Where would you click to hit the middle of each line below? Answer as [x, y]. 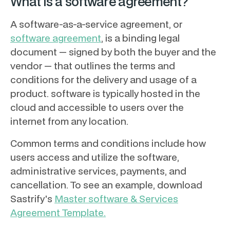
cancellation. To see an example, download [106, 185]
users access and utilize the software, [95, 157]
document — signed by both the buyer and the [113, 52]
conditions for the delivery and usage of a [103, 80]
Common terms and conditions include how [108, 143]
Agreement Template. [58, 213]
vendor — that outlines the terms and [93, 66]
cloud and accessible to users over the [97, 107]
